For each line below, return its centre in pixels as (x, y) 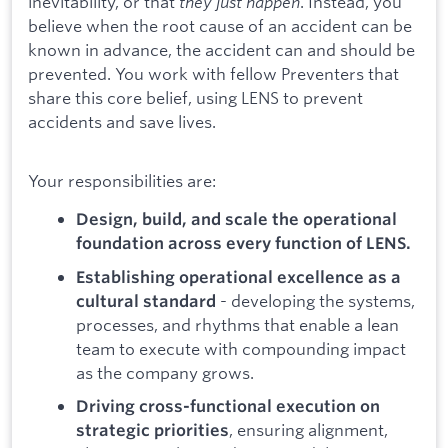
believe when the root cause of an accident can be (220, 26)
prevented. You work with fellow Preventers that (213, 74)
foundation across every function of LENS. (243, 243)
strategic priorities (152, 430)
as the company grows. (165, 372)
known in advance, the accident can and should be (221, 50)
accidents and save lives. (122, 122)
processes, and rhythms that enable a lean (237, 324)
